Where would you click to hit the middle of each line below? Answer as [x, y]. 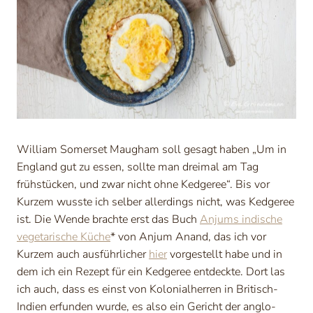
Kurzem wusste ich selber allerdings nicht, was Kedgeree [155, 202]
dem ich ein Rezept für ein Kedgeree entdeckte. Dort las [151, 272]
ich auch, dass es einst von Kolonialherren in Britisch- [147, 290]
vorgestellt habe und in [225, 255]
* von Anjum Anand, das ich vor [188, 237]
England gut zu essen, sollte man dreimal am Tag [138, 167]
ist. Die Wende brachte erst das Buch [108, 220]
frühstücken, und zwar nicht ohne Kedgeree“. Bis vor [143, 185]
